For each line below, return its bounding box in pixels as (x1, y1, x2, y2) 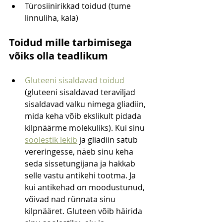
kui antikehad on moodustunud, (25, 182, 147, 193)
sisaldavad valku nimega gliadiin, (25, 99, 148, 110)
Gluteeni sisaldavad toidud (25, 75, 124, 86)
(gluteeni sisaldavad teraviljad (25, 87, 137, 98)
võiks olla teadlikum (9, 49, 108, 63)
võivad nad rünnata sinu (25, 194, 117, 205)
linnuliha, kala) (25, 12, 78, 24)
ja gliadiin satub (77, 134, 140, 146)
